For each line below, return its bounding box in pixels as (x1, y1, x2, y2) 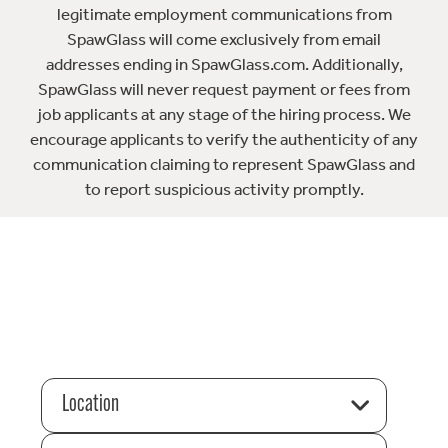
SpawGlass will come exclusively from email (67, 28, 381, 49)
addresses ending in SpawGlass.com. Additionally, (45, 53, 403, 74)
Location (61, 393, 119, 418)
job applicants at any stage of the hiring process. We (37, 103, 411, 124)
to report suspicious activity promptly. (84, 178, 364, 199)
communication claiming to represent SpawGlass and (33, 153, 415, 174)
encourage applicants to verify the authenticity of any (30, 128, 418, 149)
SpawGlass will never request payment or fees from (38, 78, 410, 99)
